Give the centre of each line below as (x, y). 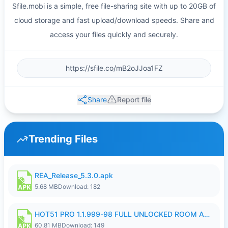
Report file (134, 99)
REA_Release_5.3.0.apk (74, 175)
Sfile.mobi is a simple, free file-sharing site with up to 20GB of (114, 6)
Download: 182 (79, 187)
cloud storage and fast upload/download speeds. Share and (114, 20)
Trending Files (63, 139)
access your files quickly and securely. (114, 34)
